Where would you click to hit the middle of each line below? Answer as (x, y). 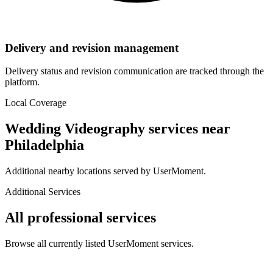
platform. (22, 82)
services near (188, 129)
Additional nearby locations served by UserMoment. (105, 171)
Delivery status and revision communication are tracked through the (134, 71)
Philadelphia (44, 145)
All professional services (80, 217)
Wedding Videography (75, 129)
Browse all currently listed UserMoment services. (99, 243)
